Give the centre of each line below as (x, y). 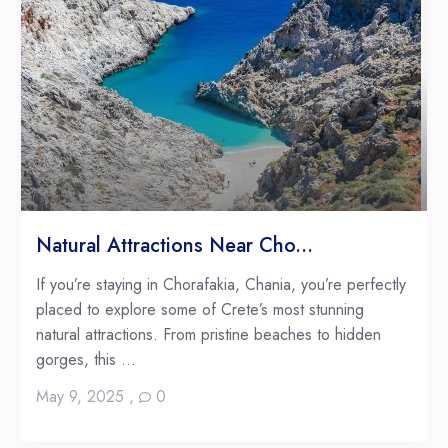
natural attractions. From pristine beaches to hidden (208, 335)
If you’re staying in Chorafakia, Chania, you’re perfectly (220, 285)
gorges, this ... (85, 360)
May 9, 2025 (79, 397)
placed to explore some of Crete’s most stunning (199, 310)
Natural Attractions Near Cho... (174, 246)
